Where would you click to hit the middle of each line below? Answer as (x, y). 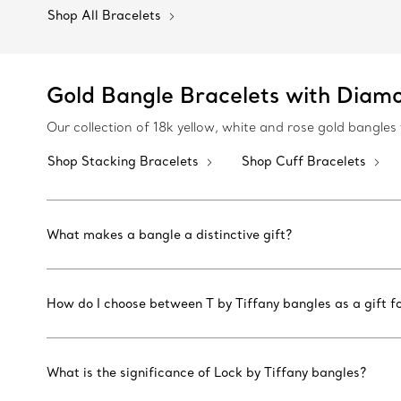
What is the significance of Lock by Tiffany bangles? (206, 372)
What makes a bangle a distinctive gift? (169, 235)
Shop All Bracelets (106, 15)
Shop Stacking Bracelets (125, 161)
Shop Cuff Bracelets (306, 161)
